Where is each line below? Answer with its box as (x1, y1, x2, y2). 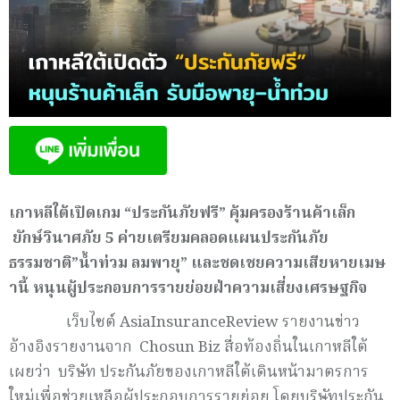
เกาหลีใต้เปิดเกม (9, 201, 121, 226)
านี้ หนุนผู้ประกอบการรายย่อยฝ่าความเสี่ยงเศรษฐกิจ (9, 276, 367, 301)
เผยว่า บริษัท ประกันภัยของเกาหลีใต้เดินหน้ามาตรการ (9, 360, 369, 385)
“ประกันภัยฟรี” (124, 201, 226, 226)
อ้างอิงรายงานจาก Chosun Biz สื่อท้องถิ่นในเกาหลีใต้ (9, 335, 368, 360)
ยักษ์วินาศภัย (9, 226, 102, 251)
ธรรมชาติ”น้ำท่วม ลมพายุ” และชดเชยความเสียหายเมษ (9, 251, 386, 276)
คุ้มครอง (226, 201, 284, 226)
